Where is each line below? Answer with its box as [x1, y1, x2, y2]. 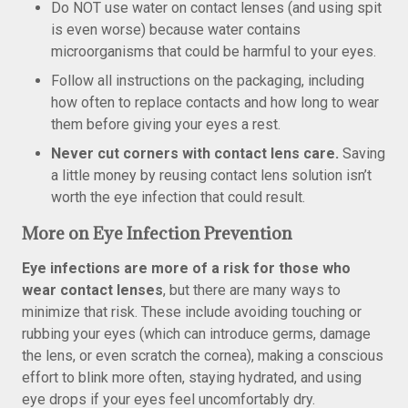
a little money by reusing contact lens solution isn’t [51, 167, 372, 184]
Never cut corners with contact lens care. [51, 145, 339, 162]
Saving [339, 145, 385, 162]
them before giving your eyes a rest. [51, 116, 280, 133]
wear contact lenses [22, 281, 163, 299]
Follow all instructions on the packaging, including [51, 72, 364, 89]
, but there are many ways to [163, 281, 341, 299]
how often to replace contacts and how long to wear [51, 94, 379, 111]
